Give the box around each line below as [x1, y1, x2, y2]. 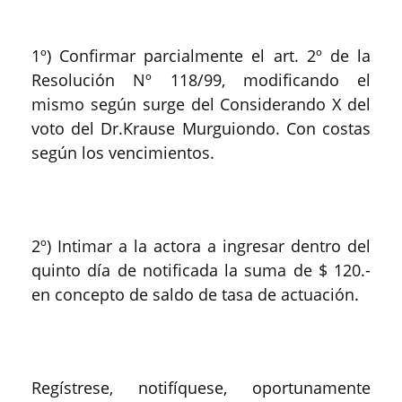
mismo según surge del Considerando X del [31, 93, 371, 115]
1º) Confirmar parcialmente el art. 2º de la [31, 45, 371, 66]
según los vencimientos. [31, 142, 214, 163]
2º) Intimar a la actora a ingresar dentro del [31, 235, 371, 257]
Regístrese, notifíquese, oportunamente [31, 377, 371, 398]
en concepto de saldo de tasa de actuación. [31, 284, 359, 305]
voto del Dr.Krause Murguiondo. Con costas [31, 118, 371, 139]
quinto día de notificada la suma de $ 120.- [31, 259, 371, 281]
